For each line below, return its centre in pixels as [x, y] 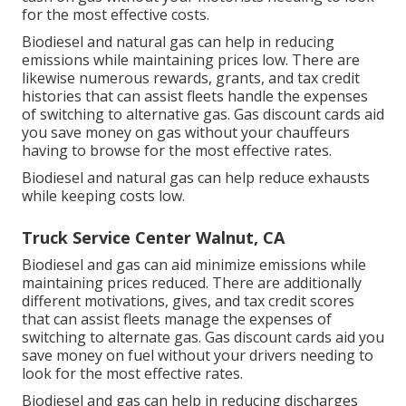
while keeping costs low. [103, 196]
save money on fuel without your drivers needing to [198, 356]
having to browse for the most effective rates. [177, 151]
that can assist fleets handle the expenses [225, 97]
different [53, 301]
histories [52, 97]
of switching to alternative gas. [128, 115]
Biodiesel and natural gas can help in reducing [178, 42]
